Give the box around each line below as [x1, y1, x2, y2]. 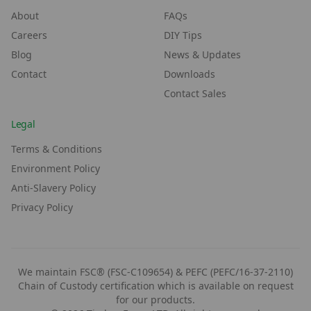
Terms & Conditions [11, 142, 102, 156]
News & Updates [164, 48, 241, 62]
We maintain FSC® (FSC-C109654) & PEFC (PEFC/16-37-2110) [18, 265, 293, 279]
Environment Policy [11, 162, 100, 176]
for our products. [116, 293, 195, 307]
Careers [11, 28, 47, 42]
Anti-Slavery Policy [11, 181, 96, 195]
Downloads [164, 67, 215, 81]
